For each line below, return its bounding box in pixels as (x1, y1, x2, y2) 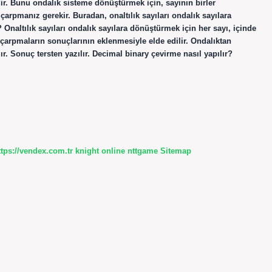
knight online (75, 146, 125, 155)
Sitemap (160, 146, 191, 155)
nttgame (127, 146, 158, 155)
